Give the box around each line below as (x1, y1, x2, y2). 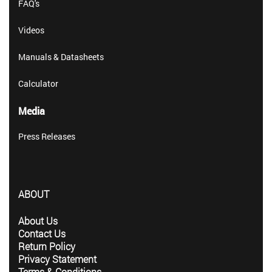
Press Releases (18, 130, 75, 142)
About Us (18, 214, 58, 228)
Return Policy (18, 240, 75, 253)
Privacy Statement (18, 253, 97, 266)
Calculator (18, 77, 58, 89)
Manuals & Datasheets (18, 50, 104, 63)
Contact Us (18, 227, 66, 240)
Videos (18, 24, 44, 36)
